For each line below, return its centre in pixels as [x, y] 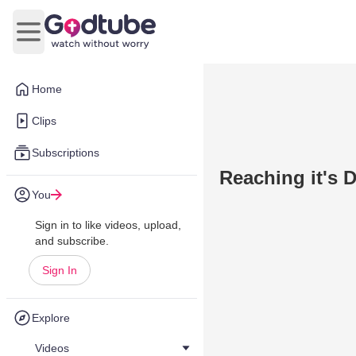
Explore [51, 318]
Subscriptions [66, 153]
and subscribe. [72, 241]
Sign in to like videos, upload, [108, 225]
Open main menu [76, 40]
